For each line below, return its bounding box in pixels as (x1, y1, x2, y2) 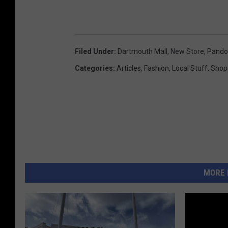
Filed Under (75, 47, 114, 55)
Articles (117, 64, 141, 72)
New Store (170, 47, 204, 55)
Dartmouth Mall (118, 47, 167, 55)
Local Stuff (172, 64, 208, 72)
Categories (75, 64, 113, 72)
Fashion (144, 64, 169, 72)
